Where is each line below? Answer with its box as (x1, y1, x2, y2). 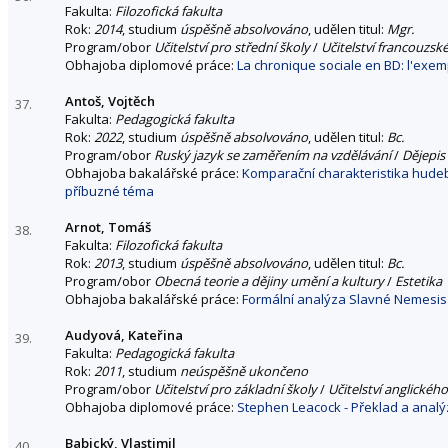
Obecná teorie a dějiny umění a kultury (154, 271, 384, 290)
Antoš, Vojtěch (65, 91, 155, 110)
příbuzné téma (65, 181, 154, 200)
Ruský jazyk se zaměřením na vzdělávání (154, 145, 391, 164)
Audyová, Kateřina (65, 325, 183, 344)
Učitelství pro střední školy (154, 37, 310, 56)
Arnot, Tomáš (65, 217, 151, 236)
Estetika (395, 271, 442, 290)
